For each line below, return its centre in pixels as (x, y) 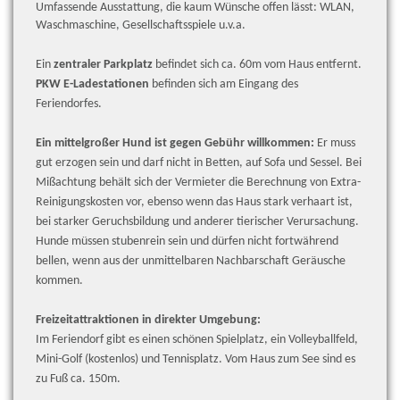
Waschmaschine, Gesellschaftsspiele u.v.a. (142, 26)
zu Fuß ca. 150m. (81, 379)
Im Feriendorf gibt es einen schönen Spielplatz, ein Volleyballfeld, (197, 340)
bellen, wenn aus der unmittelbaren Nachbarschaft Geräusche (191, 262)
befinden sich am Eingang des (225, 85)
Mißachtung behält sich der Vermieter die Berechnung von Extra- (198, 183)
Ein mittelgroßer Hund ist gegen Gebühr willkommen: (175, 144)
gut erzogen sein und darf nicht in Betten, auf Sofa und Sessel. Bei (199, 163)
